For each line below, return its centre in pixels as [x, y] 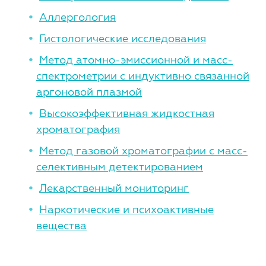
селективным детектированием [120, 167]
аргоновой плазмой [89, 92]
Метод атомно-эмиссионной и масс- [136, 60]
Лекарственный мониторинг [114, 188]
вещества [61, 225]
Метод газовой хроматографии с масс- [143, 151]
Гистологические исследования [123, 38]
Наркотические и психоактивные [126, 209]
